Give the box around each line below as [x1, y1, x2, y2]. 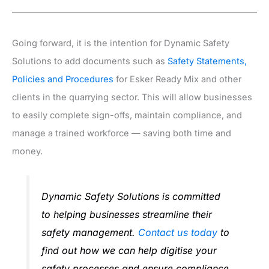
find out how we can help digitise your [41, 244, 217, 256]
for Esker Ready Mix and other [113, 74, 241, 85]
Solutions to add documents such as [12, 56, 168, 67]
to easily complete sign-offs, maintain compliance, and [12, 110, 242, 121]
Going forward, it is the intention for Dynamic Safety [12, 38, 229, 49]
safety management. [41, 226, 139, 238]
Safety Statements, [168, 56, 247, 67]
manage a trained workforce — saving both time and [12, 128, 231, 139]
